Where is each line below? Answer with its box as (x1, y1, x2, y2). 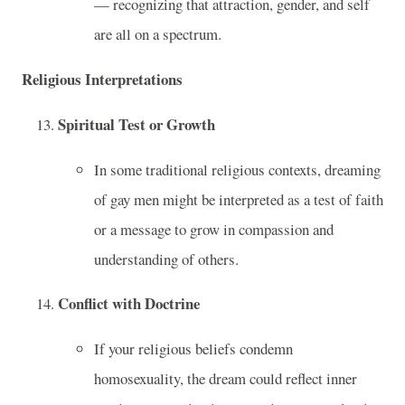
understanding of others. (94, 248, 239, 269)
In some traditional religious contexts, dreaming (94, 158, 381, 180)
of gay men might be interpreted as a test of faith (94, 188, 383, 210)
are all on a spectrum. (94, 24, 221, 45)
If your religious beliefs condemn (94, 338, 293, 360)
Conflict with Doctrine (58, 292, 200, 316)
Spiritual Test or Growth (58, 112, 215, 136)
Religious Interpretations (22, 68, 183, 91)
